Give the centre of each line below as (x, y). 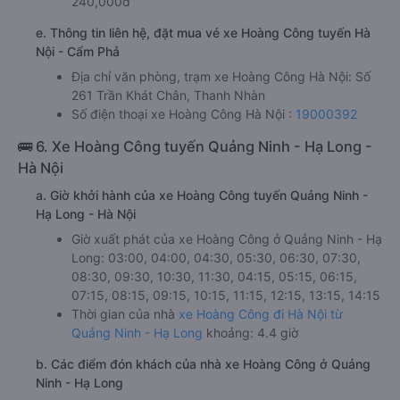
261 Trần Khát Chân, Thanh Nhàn (168, 95)
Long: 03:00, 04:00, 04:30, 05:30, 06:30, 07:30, (216, 257)
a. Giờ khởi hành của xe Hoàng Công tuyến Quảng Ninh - (202, 195)
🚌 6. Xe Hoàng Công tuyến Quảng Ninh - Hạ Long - (195, 146)
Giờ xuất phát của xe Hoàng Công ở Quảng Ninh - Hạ (227, 238)
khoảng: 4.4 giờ (252, 332)
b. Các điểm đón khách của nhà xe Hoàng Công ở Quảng (203, 363)
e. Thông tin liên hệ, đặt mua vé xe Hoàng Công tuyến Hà (203, 32)
